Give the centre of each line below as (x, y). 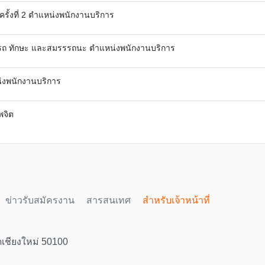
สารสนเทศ (109, 200)
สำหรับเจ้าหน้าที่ (176, 200)
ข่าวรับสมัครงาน (40, 200)
